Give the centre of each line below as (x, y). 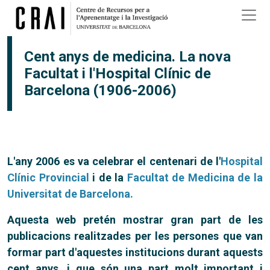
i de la (108, 177)
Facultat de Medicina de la (195, 177)
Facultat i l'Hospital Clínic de (118, 74)
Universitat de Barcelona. (70, 194)
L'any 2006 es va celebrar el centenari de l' (114, 161)
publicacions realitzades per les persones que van (135, 236)
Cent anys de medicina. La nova (127, 57)
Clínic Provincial (48, 177)
